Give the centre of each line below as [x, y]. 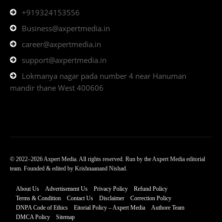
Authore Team [168, 208]
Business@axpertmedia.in [66, 28]
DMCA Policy [33, 217]
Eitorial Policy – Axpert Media [110, 208]
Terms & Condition [38, 198]
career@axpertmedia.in [61, 44]
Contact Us [80, 198]
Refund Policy [151, 189]
